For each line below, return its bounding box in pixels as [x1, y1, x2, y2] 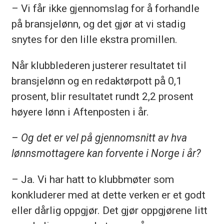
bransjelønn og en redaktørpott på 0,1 [11, 74, 182, 87]
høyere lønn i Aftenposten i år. [11, 105, 149, 118]
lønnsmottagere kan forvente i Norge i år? [11, 146, 201, 159]
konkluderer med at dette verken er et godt [11, 188, 205, 201]
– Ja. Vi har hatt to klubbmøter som [11, 172, 174, 185]
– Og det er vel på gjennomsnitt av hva [11, 131, 187, 144]
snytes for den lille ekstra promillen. [11, 32, 177, 45]
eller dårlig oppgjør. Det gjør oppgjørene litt [11, 203, 207, 216]
